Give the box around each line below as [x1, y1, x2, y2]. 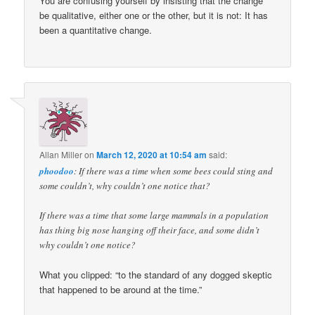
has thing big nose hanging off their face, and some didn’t [39, 224, 260, 237]
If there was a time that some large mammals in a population [39, 209, 269, 222]
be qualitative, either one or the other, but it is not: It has [39, 8, 269, 22]
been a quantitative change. [39, 22, 153, 37]
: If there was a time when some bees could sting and [74, 165, 274, 178]
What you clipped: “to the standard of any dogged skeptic [39, 268, 273, 282]
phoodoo [39, 165, 75, 178]
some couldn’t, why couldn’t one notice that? [39, 179, 211, 193]
